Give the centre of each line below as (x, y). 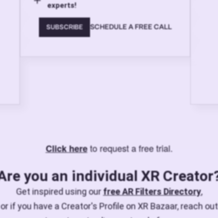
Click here (66, 149)
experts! (62, 6)
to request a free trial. (130, 148)
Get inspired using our (59, 192)
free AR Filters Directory (152, 192)
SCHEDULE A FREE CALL (131, 27)
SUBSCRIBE (64, 27)
